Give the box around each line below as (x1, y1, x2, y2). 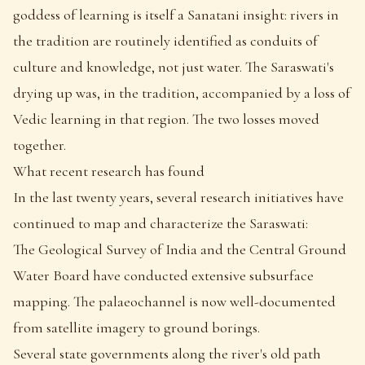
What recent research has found (13, 161, 204, 180)
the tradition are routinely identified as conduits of (13, 31, 318, 50)
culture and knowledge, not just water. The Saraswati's (13, 57, 334, 76)
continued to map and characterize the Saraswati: (13, 213, 308, 232)
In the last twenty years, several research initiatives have (13, 187, 344, 206)
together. (13, 135, 66, 154)
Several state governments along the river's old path (13, 344, 321, 363)
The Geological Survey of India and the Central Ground (13, 240, 346, 258)
